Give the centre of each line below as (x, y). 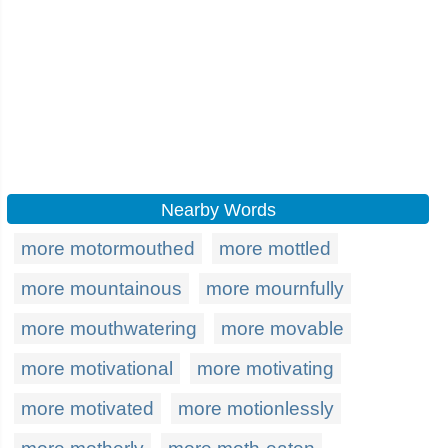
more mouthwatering (109, 328)
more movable (282, 328)
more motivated (87, 408)
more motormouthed (108, 248)
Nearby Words (218, 210)
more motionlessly (256, 408)
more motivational (97, 368)
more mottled (275, 248)
